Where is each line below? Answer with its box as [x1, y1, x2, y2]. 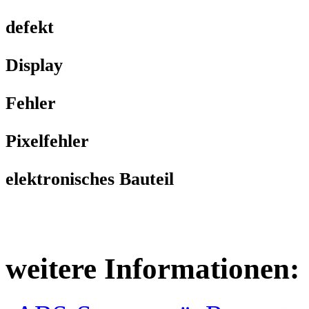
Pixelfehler [6, 130, 89, 151]
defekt [6, 17, 54, 37]
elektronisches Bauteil [6, 168, 174, 189]
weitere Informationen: [6, 252, 299, 285]
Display [6, 54, 63, 75]
